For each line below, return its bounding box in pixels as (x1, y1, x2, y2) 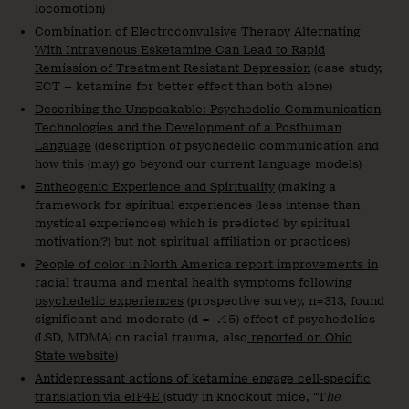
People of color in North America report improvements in (35, 257, 378, 272)
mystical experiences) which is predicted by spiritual (35, 216, 350, 231)
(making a (275, 180, 336, 194)
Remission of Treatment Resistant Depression (35, 60, 310, 75)
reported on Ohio (247, 330, 352, 345)
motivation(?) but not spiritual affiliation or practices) (35, 235, 350, 249)
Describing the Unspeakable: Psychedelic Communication (35, 101, 381, 116)
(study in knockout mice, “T (163, 390, 326, 404)
